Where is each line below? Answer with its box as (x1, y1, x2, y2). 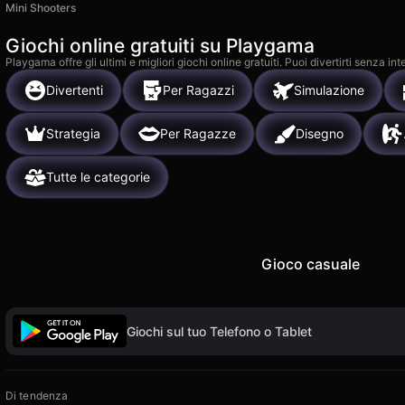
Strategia (46, 126, 100, 142)
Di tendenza (5, 389, 69, 403)
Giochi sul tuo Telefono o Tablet (127, 323, 312, 339)
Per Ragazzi (163, 82, 234, 99)
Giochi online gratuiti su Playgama (5, 33, 315, 57)
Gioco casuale (260, 254, 360, 273)
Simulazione (294, 82, 364, 99)
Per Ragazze (160, 126, 236, 142)
